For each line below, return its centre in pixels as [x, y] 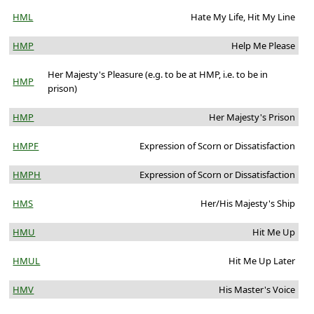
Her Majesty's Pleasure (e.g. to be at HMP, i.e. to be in [158, 75]
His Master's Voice [257, 290]
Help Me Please [263, 46]
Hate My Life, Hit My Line [243, 17]
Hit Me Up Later [261, 261]
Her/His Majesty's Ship [247, 204]
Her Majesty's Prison [252, 117]
